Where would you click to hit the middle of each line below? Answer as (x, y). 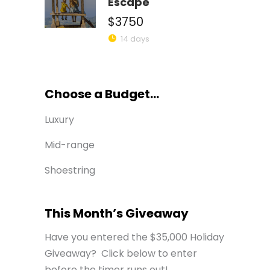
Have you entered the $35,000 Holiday (134, 237)
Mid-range (70, 145)
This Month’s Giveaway (117, 213)
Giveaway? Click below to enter (121, 253)
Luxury (59, 119)
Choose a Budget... (102, 94)
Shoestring (70, 170)
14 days (135, 39)
